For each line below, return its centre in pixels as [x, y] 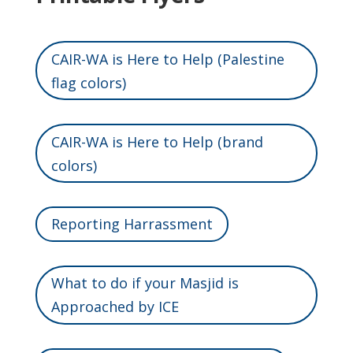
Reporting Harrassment [132, 224]
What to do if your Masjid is [145, 283]
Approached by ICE [115, 307]
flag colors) [88, 82]
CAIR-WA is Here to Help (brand [157, 141]
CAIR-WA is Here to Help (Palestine [167, 59]
